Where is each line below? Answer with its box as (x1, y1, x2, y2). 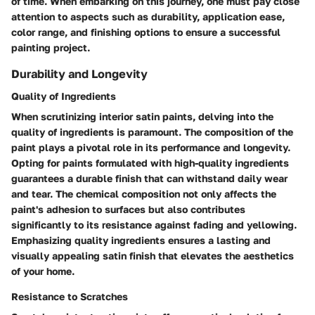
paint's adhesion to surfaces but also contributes (11, 202, 245, 215)
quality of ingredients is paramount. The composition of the (11, 125, 293, 138)
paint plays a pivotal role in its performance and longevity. (11, 141, 290, 153)
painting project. (11, 41, 90, 53)
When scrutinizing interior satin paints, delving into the (11, 110, 274, 122)
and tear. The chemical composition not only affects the (11, 187, 276, 200)
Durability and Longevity (11, 66, 148, 81)
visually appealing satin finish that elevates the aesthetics (11, 249, 294, 262)
